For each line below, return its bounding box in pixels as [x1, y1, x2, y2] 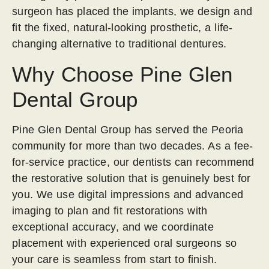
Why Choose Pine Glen [12, 62, 233, 86]
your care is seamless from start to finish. [12, 253, 217, 266]
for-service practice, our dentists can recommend [12, 156, 255, 169]
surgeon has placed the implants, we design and [12, 5, 252, 18]
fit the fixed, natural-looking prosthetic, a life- [12, 22, 233, 34]
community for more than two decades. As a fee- [12, 140, 253, 153]
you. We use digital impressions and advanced [12, 189, 243, 201]
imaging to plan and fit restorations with [12, 205, 208, 217]
